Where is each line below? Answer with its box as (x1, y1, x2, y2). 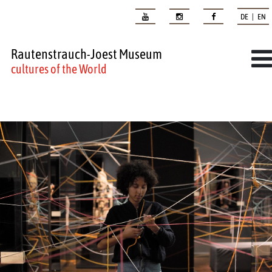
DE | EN (240, 12, 266, 21)
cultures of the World (11, 62, 107, 76)
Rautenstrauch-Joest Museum (11, 46, 162, 62)
